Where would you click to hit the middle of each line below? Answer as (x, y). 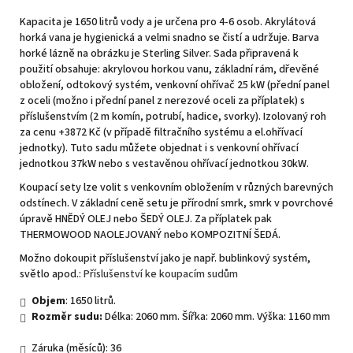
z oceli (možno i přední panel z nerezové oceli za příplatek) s (162, 100)
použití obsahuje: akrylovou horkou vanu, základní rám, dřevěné (169, 69)
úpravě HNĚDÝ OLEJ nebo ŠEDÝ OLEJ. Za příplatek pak (146, 219)
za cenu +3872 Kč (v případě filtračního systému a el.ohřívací (161, 132)
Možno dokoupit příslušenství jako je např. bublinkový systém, (165, 258)
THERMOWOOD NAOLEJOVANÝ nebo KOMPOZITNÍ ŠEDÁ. (150, 234)
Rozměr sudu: (67, 316)
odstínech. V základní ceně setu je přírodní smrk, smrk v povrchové (176, 203)
